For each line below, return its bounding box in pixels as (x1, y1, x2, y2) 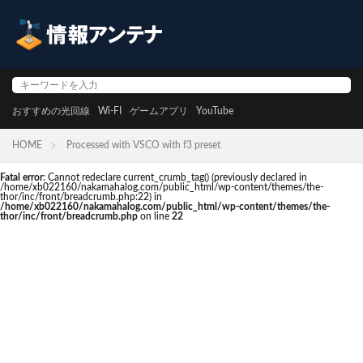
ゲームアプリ (130, 106, 188, 116)
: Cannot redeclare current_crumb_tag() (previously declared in (43, 173, 307, 182)
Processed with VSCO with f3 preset (66, 140, 220, 150)
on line (138, 211, 172, 221)
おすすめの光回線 (12, 106, 90, 116)
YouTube (196, 106, 233, 116)
